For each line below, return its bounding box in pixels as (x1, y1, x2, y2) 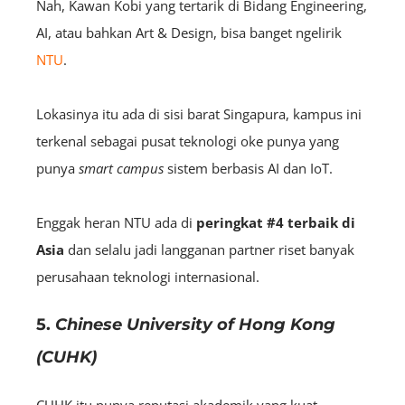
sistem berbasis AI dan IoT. (164, 158, 333, 177)
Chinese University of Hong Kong (55, 314, 335, 334)
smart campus (79, 158, 164, 177)
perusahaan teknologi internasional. (36, 267, 259, 286)
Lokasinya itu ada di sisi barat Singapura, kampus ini (36, 104, 362, 123)
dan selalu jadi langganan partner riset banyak (64, 240, 354, 259)
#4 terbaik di (267, 212, 355, 231)
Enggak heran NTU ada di (36, 212, 196, 231)
